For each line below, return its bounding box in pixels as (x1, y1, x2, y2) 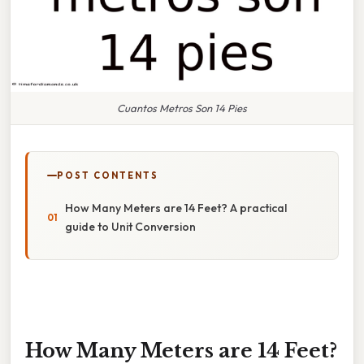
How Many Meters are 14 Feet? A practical (65, 200, 287, 215)
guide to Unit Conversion (65, 219, 196, 234)
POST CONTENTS (57, 169, 158, 181)
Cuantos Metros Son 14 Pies (117, 101, 247, 115)
